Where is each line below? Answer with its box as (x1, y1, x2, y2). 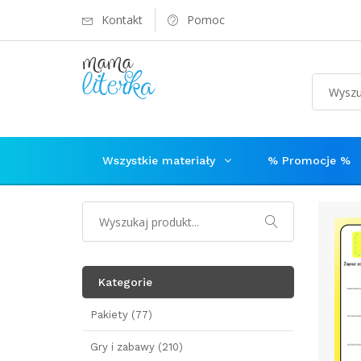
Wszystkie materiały (102, 154, 215, 167)
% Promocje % (268, 154, 351, 167)
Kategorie (98, 276, 152, 288)
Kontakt (102, 12, 143, 27)
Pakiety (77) (90, 309, 152, 321)
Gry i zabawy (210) (90, 341, 183, 353)
